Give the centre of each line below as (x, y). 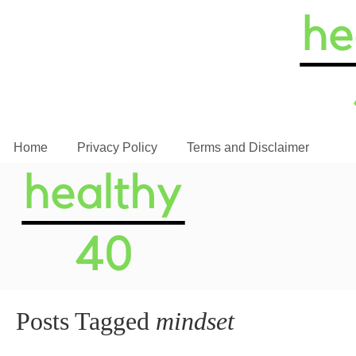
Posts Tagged (86, 321)
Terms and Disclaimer (248, 147)
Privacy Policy (117, 147)
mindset (195, 321)
